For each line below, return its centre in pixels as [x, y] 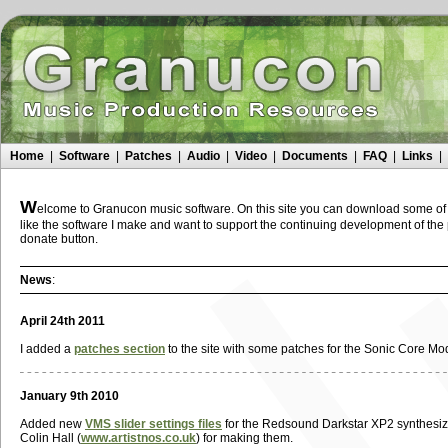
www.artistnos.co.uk [138, 438]
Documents [315, 156]
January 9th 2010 [69, 396]
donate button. [59, 239]
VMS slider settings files [153, 424]
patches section [119, 349]
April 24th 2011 [62, 321]
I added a [47, 349]
